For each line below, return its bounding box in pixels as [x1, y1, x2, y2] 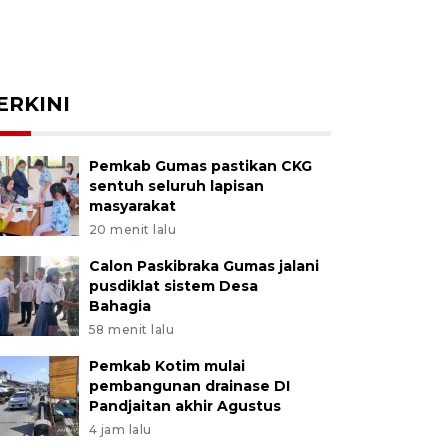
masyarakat [88, 197, 176, 215]
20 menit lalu [88, 222, 177, 237]
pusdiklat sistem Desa [88, 277, 258, 295]
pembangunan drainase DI [88, 377, 290, 395]
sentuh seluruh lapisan [88, 177, 264, 195]
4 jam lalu [88, 422, 152, 437]
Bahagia [88, 297, 151, 315]
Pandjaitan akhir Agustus [88, 397, 281, 415]
